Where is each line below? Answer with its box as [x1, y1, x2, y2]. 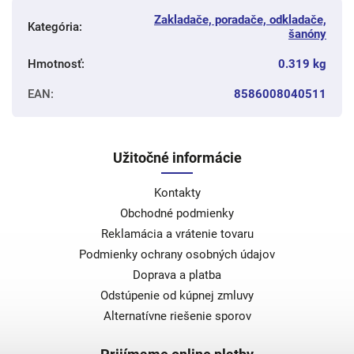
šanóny [288, 26, 326, 41]
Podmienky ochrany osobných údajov [79, 247, 275, 262]
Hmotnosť [28, 56, 81, 71]
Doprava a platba [133, 267, 221, 282]
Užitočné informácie [112, 149, 242, 166]
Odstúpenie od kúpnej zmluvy [100, 288, 254, 303]
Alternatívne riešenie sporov [103, 308, 251, 323]
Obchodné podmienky [120, 205, 234, 220]
